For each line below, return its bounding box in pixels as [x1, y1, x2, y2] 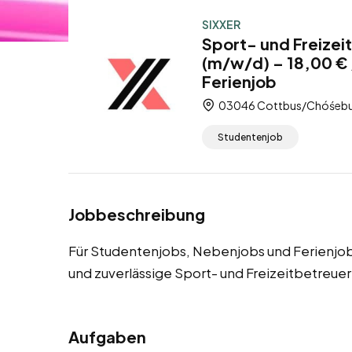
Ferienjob [202, 71, 277, 91]
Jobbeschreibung [68, 204, 205, 225]
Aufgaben [68, 327, 146, 347]
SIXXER [202, 17, 240, 31]
